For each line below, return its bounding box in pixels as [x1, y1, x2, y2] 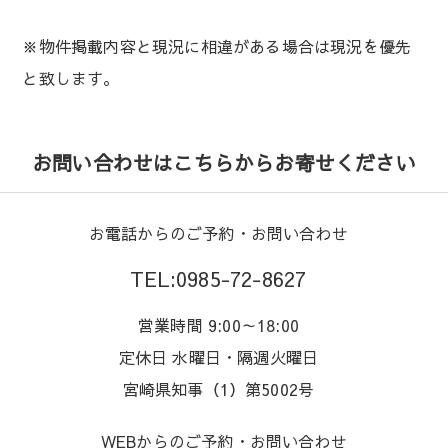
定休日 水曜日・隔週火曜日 [118, 345, 319, 368]
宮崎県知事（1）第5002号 [122, 377, 315, 400]
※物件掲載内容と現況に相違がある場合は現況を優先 [22, 34, 412, 57]
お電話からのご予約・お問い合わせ [88, 221, 348, 244]
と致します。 [22, 66, 120, 89]
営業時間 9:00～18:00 [137, 313, 299, 336]
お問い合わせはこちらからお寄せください [32, 148, 416, 176]
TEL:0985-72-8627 [130, 264, 307, 292]
